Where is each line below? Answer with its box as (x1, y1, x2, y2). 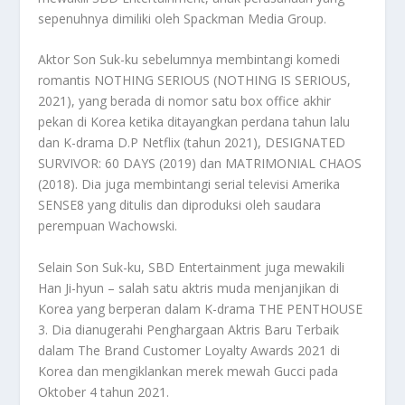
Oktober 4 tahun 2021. (38, 382, 170, 400)
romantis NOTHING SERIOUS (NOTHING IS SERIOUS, (38, 71, 352, 89)
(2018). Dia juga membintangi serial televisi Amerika (38, 175, 341, 193)
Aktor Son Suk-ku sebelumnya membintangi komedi (38, 51, 341, 69)
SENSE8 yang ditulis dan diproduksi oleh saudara (38, 196, 322, 214)
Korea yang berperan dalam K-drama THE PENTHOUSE (38, 299, 363, 317)
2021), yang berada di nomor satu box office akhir (38, 92, 332, 110)
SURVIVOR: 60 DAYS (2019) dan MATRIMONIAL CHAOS (38, 155, 363, 173)
